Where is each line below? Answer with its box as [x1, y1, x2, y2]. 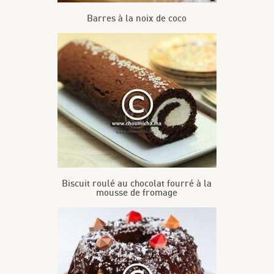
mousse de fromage [96, 188, 178, 198]
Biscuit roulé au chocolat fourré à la [62, 179, 212, 189]
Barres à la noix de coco [87, 14, 187, 24]
